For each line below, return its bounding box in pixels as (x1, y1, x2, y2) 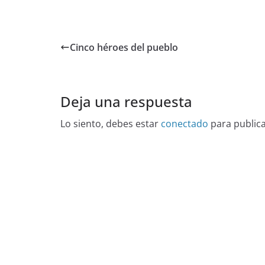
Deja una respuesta (60, 92, 192, 112)
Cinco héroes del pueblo (70, 41, 178, 54)
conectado (161, 117, 208, 131)
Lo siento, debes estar (60, 117, 161, 131)
